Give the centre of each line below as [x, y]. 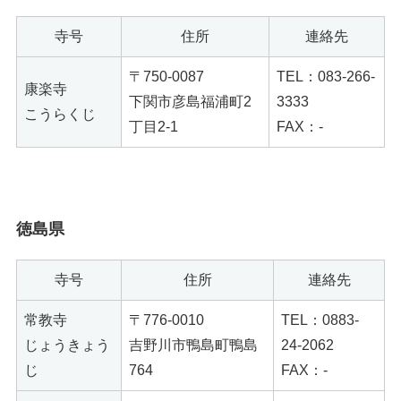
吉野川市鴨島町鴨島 [193, 346]
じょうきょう [67, 346]
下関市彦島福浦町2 [190, 102]
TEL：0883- [320, 320]
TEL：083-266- [326, 77]
